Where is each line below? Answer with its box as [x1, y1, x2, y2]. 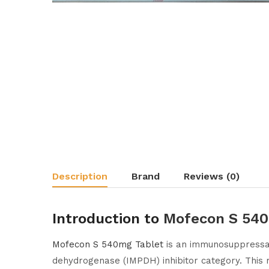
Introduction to [52, 210, 163, 227]
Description [52, 171, 107, 182]
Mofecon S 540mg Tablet [52, 239, 163, 250]
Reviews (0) [184, 171, 240, 182]
